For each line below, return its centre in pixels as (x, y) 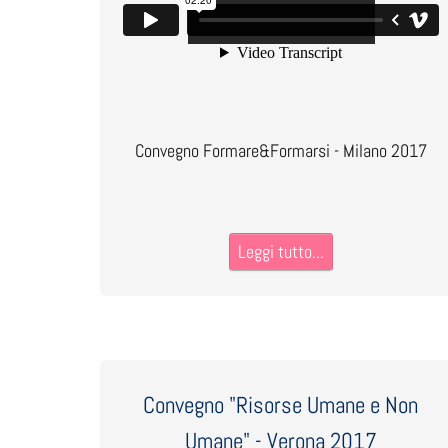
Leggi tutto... (280, 251)
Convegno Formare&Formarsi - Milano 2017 (280, 150)
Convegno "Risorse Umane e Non (281, 405)
